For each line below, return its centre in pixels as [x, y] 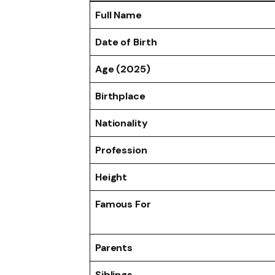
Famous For [123, 204]
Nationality [122, 123]
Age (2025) [123, 69]
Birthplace [120, 96]
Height [111, 177]
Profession [121, 150]
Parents [114, 247]
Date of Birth [126, 42]
